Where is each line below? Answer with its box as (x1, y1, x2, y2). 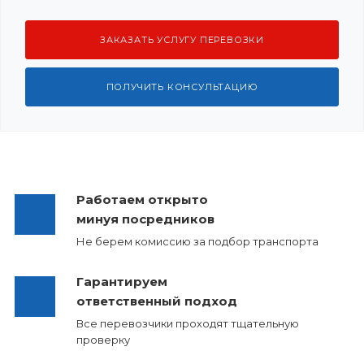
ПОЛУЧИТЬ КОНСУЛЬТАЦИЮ (106, 81, 258, 93)
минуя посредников (76, 211, 214, 227)
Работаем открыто (76, 192, 208, 207)
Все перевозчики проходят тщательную (76, 317, 299, 330)
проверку (76, 333, 130, 346)
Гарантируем (76, 274, 167, 289)
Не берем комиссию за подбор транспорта (76, 235, 318, 248)
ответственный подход (76, 293, 237, 309)
